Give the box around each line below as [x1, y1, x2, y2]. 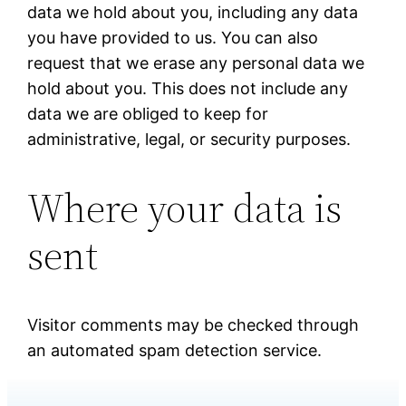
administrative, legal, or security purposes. [27, 129, 352, 149]
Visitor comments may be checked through [27, 314, 360, 334]
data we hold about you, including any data [27, 2, 359, 22]
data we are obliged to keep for [27, 103, 269, 123]
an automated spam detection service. [27, 340, 323, 360]
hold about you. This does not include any [27, 78, 349, 98]
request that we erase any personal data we [27, 53, 365, 72]
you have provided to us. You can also [27, 27, 319, 47]
